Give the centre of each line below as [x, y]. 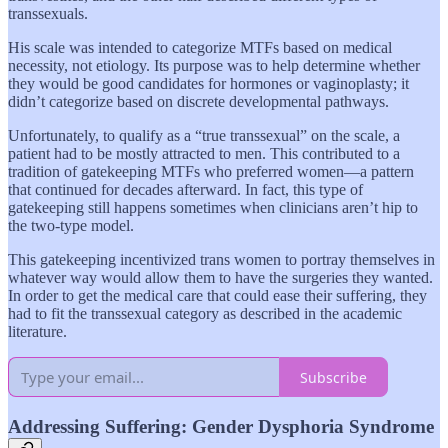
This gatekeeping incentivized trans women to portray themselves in [221, 260]
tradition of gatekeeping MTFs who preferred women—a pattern [211, 172]
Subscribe [333, 377]
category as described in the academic [283, 314]
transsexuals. [48, 14]
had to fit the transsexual [84, 314]
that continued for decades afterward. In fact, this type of [185, 190]
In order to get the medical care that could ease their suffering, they [217, 296]
